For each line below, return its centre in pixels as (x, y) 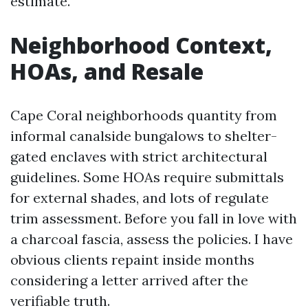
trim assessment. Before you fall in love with (154, 218)
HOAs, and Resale (107, 71)
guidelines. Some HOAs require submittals (147, 177)
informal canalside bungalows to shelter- (144, 136)
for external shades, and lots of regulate (140, 198)
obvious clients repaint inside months (132, 260)
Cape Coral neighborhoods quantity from (144, 115)
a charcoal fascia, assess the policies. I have (152, 239)
